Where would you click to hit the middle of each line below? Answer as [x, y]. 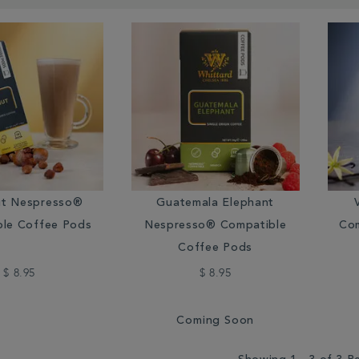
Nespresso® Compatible [215, 226]
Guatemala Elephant [216, 204]
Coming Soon [216, 322]
